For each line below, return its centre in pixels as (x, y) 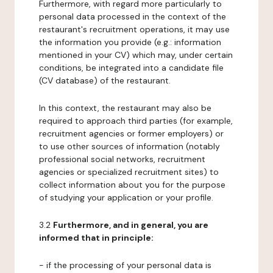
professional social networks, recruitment (122, 159)
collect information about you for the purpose (132, 185)
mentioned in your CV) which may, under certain (136, 55)
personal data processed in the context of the (133, 16)
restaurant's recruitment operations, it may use (134, 29)
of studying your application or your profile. (126, 197)
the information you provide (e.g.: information (130, 42)
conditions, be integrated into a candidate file (131, 68)
